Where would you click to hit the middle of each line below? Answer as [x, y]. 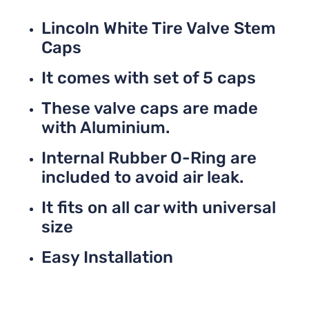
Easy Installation [107, 257]
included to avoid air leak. [142, 177]
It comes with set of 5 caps [149, 78]
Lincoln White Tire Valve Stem [159, 28]
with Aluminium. [106, 127]
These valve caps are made [150, 108]
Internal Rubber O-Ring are [149, 158]
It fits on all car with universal [159, 207]
